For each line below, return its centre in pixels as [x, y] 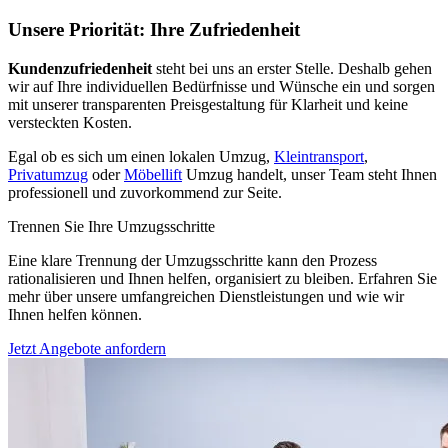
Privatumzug [48, 175]
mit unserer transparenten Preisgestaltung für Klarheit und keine [208, 105]
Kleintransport [319, 157]
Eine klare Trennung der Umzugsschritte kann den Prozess [192, 261]
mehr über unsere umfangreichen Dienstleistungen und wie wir [206, 297]
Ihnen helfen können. [75, 315]
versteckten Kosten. [70, 123]
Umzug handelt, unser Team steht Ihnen [309, 175]
